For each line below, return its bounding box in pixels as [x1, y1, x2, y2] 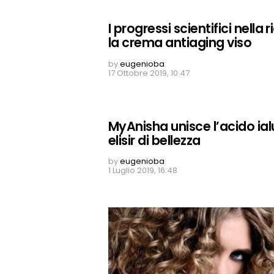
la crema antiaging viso [108, 34, 252, 52]
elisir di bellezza [108, 131, 201, 149]
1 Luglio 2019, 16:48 [108, 165, 177, 177]
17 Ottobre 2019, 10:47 [108, 67, 190, 79]
